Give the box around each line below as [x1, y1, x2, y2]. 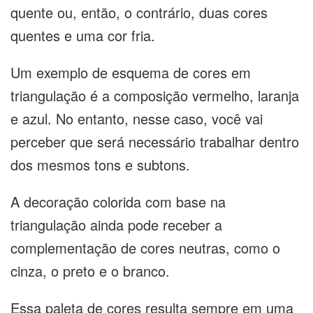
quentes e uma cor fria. [10, 24, 159, 45]
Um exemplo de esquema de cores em [10, 61, 251, 82]
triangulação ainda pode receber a [10, 214, 222, 235]
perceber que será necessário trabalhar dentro [10, 131, 299, 152]
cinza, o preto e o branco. [10, 260, 170, 281]
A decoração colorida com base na [10, 191, 226, 212]
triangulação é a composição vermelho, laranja [10, 85, 299, 105]
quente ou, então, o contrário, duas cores [10, 1, 268, 22]
